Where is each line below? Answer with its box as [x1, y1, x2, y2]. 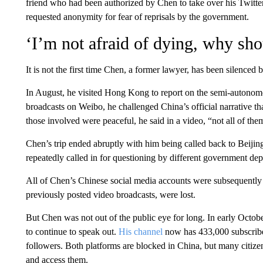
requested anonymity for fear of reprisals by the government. [25, 11, 249, 22]
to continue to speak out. [25, 226, 119, 237]
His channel [118, 226, 163, 237]
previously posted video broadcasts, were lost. [25, 189, 195, 200]
